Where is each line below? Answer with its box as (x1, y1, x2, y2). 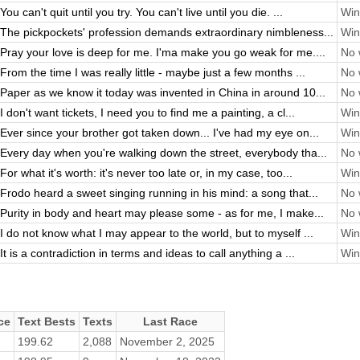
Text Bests (17, 314, 76, 328)
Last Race (142, 314, 198, 328)
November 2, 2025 (119, 334, 215, 348)
